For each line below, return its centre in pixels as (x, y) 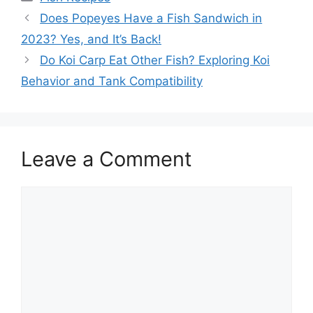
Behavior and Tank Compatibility (112, 81)
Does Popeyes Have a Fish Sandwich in (151, 18)
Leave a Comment (107, 159)
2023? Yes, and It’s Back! (91, 39)
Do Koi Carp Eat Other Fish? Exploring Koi (155, 60)
